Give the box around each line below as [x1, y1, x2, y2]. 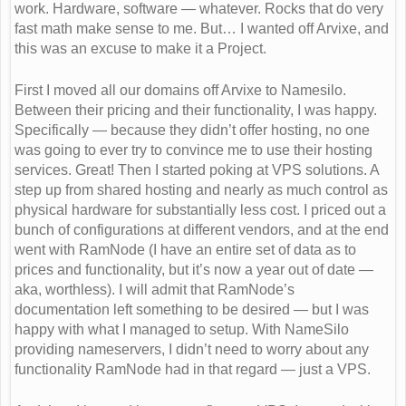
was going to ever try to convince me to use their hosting [14, 141, 372, 158]
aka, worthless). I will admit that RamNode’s [14, 281, 295, 297]
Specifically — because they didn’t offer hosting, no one [14, 121, 370, 138]
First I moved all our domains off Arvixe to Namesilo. [14, 82, 346, 98]
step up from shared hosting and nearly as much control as [14, 181, 388, 198]
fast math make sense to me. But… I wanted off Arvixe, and [14, 20, 389, 36]
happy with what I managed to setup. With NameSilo [14, 321, 349, 337]
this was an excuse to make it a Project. [14, 40, 266, 56]
